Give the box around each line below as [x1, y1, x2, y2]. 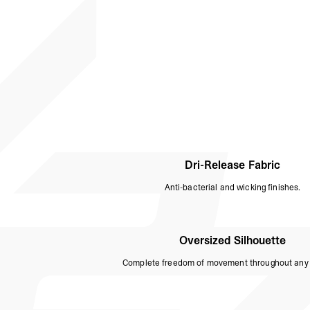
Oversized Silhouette [179, 232, 286, 248]
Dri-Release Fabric [185, 157, 280, 173]
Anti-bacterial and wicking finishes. [164, 182, 301, 194]
